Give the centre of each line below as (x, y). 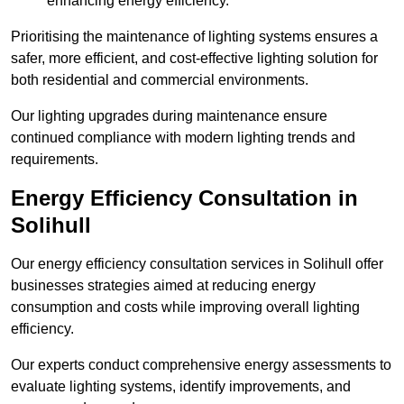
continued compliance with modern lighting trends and (183, 138)
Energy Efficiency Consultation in (184, 198)
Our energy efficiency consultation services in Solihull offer (197, 264)
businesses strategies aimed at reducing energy (163, 286)
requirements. (55, 160)
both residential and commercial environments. (160, 80)
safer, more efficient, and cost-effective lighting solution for (194, 59)
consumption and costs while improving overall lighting (185, 308)
